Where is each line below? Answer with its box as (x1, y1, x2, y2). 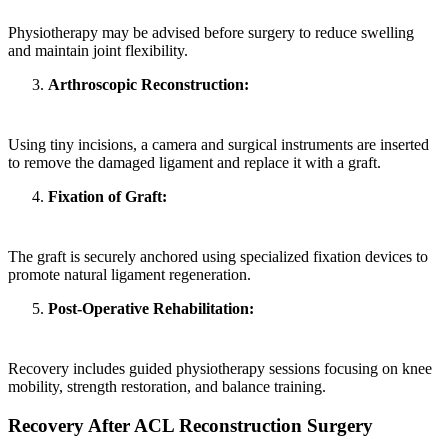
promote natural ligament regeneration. (8, 266, 251, 284)
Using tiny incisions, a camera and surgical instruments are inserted (8, 136, 429, 154)
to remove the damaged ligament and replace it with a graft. (8, 154, 381, 172)
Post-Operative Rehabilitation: (48, 300, 254, 318)
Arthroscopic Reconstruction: (48, 76, 249, 94)
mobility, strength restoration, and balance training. (8, 378, 326, 396)
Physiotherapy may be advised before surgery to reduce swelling (8, 24, 414, 42)
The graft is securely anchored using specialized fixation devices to (8, 248, 428, 266)
